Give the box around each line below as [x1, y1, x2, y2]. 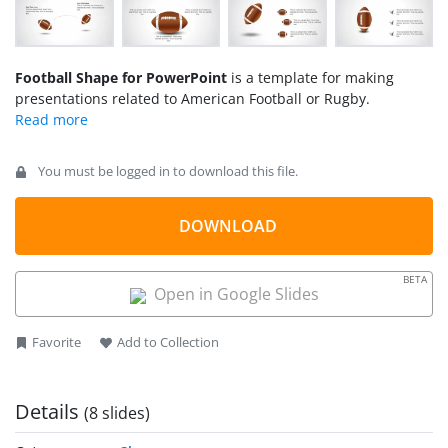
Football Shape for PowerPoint [15, 68, 227, 88]
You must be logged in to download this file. [35, 162, 298, 181]
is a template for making [227, 68, 394, 88]
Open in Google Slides [145, 283, 319, 306]
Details [15, 398, 84, 426]
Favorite [32, 333, 81, 352]
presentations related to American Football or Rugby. [15, 89, 370, 109]
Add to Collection [117, 333, 219, 352]
